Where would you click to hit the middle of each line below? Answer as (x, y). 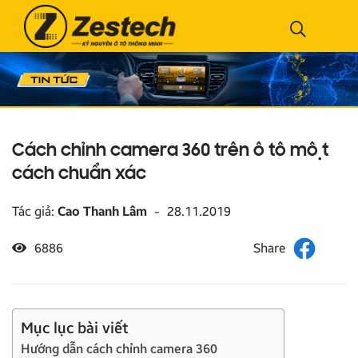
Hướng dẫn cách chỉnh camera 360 (119, 348)
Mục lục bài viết (75, 328)
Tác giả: (35, 211)
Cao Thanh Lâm (102, 211)
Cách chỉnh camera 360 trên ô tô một (170, 151)
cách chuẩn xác (79, 174)
